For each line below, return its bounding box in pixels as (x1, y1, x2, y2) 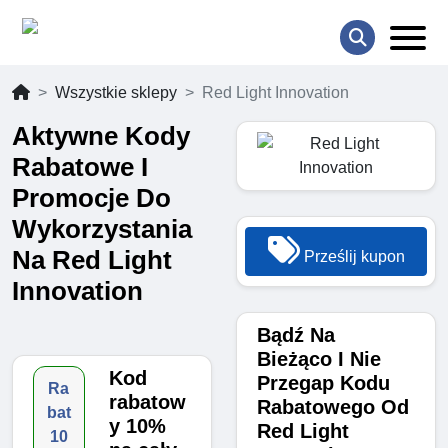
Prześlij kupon (299, 248, 405, 266)
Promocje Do (12, 183, 171, 214)
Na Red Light (12, 245, 172, 276)
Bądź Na (257, 324, 335, 347)
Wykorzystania (12, 214, 192, 245)
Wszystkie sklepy (55, 84, 177, 102)
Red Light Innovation (202, 84, 349, 102)
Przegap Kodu (257, 372, 390, 395)
